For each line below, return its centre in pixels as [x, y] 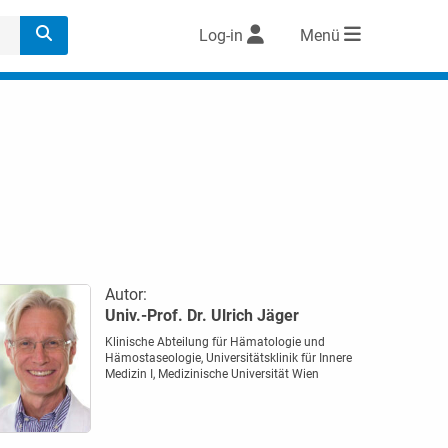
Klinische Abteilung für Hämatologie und [214, 342]
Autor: [125, 294]
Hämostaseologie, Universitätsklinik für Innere [228, 358]
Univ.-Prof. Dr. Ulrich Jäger [201, 315]
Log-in [221, 36]
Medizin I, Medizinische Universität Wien [211, 374]
